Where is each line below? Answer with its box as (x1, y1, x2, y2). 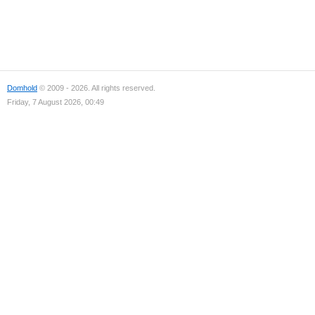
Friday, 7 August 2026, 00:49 (7, 98, 104, 106)
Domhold (7, 84, 37, 92)
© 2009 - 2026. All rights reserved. (37, 84, 155, 92)
